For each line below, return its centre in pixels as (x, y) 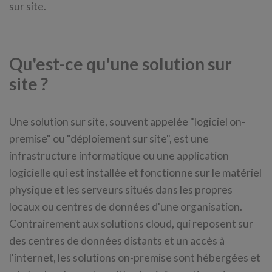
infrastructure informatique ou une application (119, 156)
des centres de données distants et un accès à (117, 241)
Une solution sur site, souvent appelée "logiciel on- (127, 122)
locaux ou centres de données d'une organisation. (126, 207)
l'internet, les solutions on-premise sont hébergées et (135, 258)
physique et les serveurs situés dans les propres (121, 190)
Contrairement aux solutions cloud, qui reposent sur (131, 224)
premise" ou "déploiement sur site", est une (109, 139)
